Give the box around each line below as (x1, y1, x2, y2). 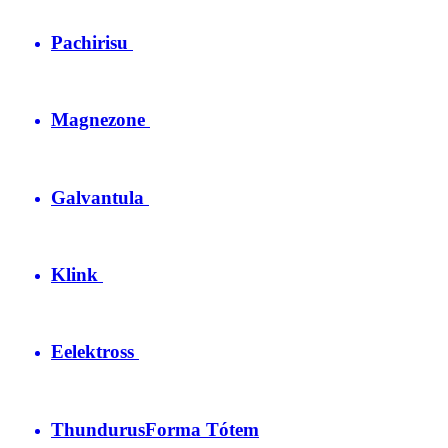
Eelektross (51, 341, 134, 363)
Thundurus (51, 418, 145, 440)
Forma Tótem (145, 418, 259, 440)
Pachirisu (51, 31, 128, 53)
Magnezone (51, 109, 145, 131)
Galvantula (51, 186, 144, 208)
